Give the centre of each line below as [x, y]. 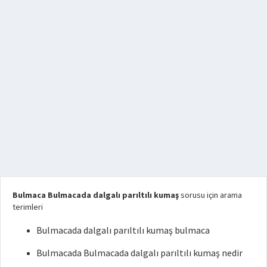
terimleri [28, 207]
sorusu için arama [210, 195]
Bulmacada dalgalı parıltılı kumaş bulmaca [123, 230]
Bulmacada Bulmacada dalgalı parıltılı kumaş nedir [139, 252]
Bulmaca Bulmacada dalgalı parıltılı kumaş [96, 195]
